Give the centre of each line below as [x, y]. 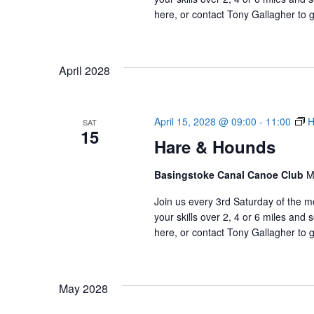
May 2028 [83, 288]
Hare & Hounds [214, 146]
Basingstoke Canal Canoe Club [230, 175]
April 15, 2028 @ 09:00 [205, 121]
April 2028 [84, 70]
